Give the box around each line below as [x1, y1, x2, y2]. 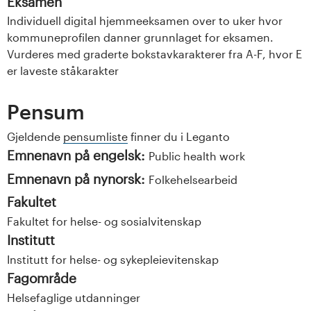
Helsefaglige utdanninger [7, 291, 140, 305]
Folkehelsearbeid [149, 172, 237, 186]
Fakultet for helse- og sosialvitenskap [7, 215, 201, 228]
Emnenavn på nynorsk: [7, 170, 149, 187]
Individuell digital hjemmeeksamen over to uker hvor [7, 13, 283, 27]
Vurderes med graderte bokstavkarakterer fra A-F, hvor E [7, 47, 302, 60]
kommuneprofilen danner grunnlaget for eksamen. [7, 30, 274, 44]
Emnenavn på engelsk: [7, 146, 149, 163]
